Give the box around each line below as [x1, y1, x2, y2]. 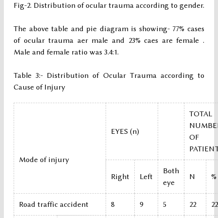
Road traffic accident [19, 200, 89, 209]
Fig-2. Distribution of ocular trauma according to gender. [14, 1, 204, 10]
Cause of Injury [14, 83, 65, 92]
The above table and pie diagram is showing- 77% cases [14, 24, 204, 34]
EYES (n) [111, 127, 139, 136]
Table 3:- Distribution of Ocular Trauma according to [14, 71, 204, 80]
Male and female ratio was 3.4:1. [14, 48, 119, 57]
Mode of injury [19, 155, 69, 164]
